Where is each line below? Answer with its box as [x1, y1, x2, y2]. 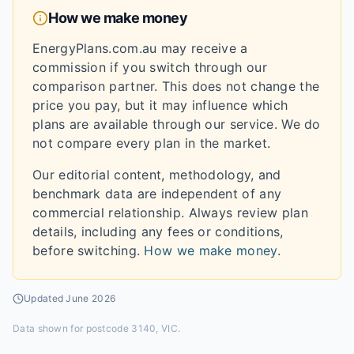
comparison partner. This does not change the [32, 78, 320, 94]
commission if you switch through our [32, 59, 267, 75]
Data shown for [13, 322, 86, 334]
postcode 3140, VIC [85, 322, 178, 334]
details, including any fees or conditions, [32, 224, 284, 239]
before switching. [32, 243, 141, 258]
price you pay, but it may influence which [32, 97, 288, 113]
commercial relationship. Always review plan [32, 205, 308, 220]
